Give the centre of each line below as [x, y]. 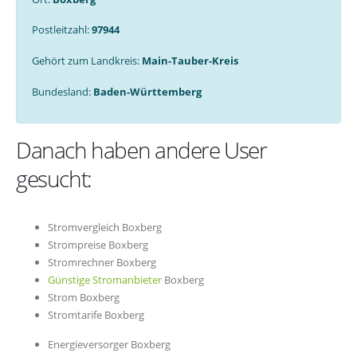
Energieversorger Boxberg [109, 344]
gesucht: [54, 179]
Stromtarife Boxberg [96, 315]
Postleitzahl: [61, 30]
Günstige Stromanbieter [105, 280]
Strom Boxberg [84, 298]
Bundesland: [62, 91]
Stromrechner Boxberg [102, 263]
